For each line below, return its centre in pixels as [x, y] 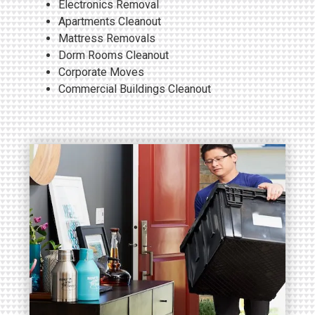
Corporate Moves [101, 72]
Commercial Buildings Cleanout [135, 89]
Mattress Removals [107, 38]
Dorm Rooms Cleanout [114, 55]
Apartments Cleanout [110, 21]
